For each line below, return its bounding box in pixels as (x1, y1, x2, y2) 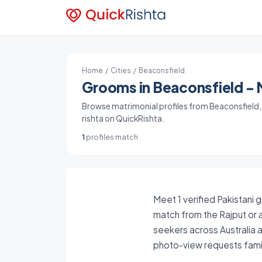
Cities (111, 66, 132, 75)
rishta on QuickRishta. (82, 113, 165, 123)
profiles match (85, 132, 139, 142)
